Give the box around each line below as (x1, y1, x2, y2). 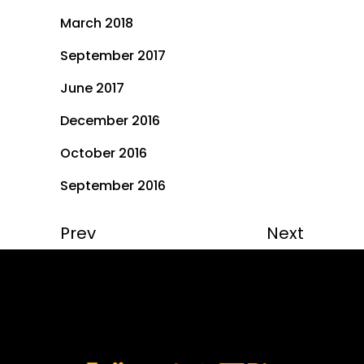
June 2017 (60, 79, 124, 98)
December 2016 (60, 111, 160, 131)
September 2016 (60, 176, 166, 196)
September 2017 (60, 46, 166, 66)
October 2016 (60, 144, 147, 163)
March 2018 (60, 14, 133, 33)
